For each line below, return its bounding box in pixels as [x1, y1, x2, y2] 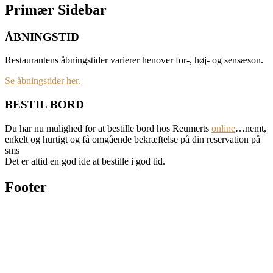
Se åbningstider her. [5, 76, 80, 87]
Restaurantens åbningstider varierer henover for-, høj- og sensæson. [5, 55, 263, 66]
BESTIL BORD [5, 98, 84, 112]
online [211, 122, 235, 133]
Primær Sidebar [5, 1, 107, 18]
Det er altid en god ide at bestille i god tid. [5, 155, 165, 166]
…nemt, [235, 122, 266, 133]
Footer [5, 179, 47, 195]
